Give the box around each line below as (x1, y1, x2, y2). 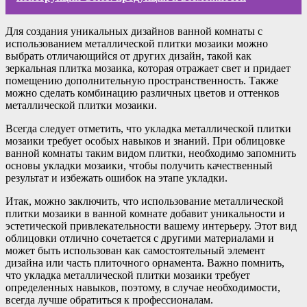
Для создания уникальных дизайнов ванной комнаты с (5, 25, 262, 38)
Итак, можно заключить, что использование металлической (5, 195, 284, 208)
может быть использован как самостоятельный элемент (5, 245, 265, 257)
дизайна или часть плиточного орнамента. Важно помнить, (5, 257, 284, 269)
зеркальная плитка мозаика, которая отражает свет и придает (5, 62, 291, 75)
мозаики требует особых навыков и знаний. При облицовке (5, 135, 285, 147)
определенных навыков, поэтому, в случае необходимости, (5, 282, 280, 294)
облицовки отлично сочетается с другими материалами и (5, 232, 274, 245)
